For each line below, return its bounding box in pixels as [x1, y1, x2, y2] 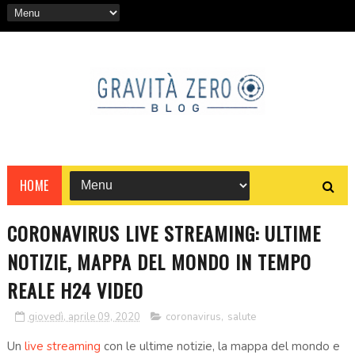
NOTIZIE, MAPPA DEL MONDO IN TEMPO [6, 246, 311, 276]
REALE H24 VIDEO [6, 275, 143, 304]
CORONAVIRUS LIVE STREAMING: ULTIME [6, 218, 321, 247]
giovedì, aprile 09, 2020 [28, 309, 140, 324]
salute [227, 309, 256, 324]
